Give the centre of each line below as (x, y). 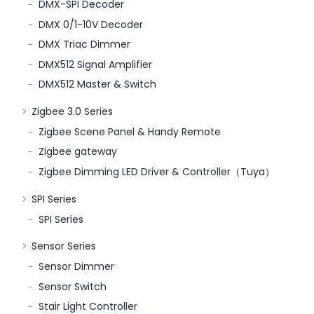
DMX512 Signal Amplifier (95, 64)
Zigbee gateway (78, 152)
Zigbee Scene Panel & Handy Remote (130, 131)
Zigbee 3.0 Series (72, 111)
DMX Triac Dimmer (84, 45)
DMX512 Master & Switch (97, 84)
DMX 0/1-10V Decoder (91, 24)
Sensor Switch (73, 286)
